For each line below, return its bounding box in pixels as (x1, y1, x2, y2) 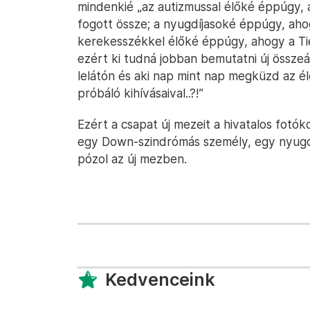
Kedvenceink (105, 269, 215, 290)
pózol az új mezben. (77, 152, 187, 166)
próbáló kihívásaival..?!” (77, 86, 203, 100)
